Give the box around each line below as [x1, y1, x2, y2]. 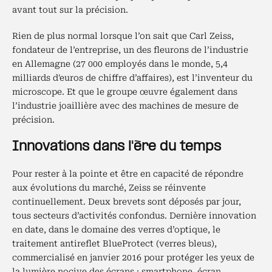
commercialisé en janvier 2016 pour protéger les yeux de [12, 253, 254, 262]
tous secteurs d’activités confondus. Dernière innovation [12, 211, 256, 220]
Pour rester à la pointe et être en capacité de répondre [12, 169, 243, 178]
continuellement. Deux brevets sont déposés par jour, [12, 197, 241, 206]
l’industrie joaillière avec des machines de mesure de [12, 101, 239, 110]
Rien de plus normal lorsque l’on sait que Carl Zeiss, [12, 31, 234, 41]
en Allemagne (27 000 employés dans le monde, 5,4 [12, 59, 228, 69]
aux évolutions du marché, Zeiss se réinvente [12, 183, 206, 192]
